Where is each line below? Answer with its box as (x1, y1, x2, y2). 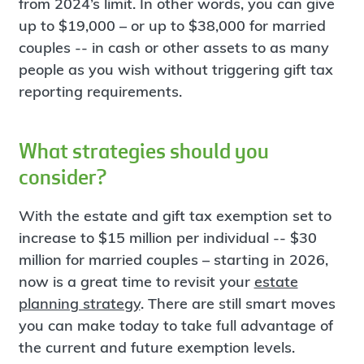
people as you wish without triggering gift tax (18, 59, 333, 79)
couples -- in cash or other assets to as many (18, 37, 329, 57)
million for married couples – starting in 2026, (18, 249, 328, 269)
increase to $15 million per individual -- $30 (18, 227, 317, 247)
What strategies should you (18, 136, 269, 164)
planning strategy (18, 293, 141, 313)
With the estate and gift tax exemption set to (18, 206, 331, 225)
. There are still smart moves (140, 293, 336, 313)
